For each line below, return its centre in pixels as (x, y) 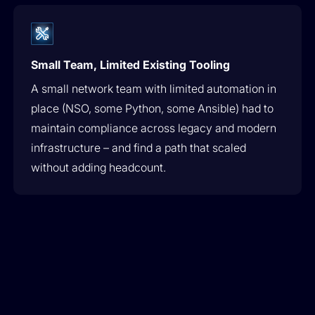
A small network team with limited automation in (154, 89)
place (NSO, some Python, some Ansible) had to (153, 108)
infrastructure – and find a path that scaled (139, 148)
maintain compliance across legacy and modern (154, 128)
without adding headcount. (99, 167)
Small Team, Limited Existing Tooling (131, 65)
